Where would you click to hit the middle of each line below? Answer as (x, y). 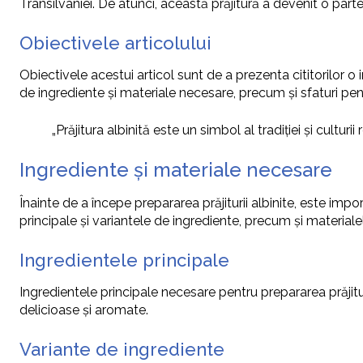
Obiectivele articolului (115, 43)
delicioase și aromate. (84, 310)
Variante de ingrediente (122, 350)
